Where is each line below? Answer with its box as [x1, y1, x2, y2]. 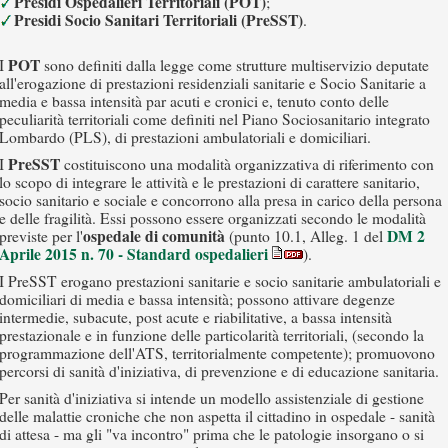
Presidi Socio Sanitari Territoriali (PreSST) [14, 9, 303, 31]
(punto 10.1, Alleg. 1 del [225, 226, 387, 246]
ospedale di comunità [83, 225, 225, 247]
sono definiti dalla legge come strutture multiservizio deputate [40, 55, 429, 75]
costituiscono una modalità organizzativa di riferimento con [60, 154, 434, 174]
